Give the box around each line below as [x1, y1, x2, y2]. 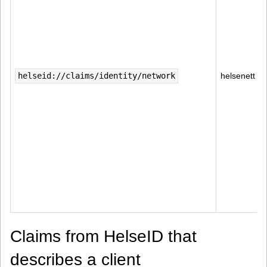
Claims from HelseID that [10, 227, 197, 246]
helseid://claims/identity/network [18, 71, 175, 80]
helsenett [221, 71, 255, 80]
